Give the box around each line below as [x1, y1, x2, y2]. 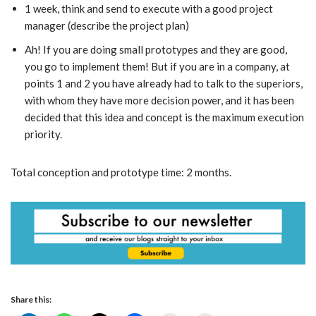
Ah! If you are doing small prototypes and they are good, [25, 43, 287, 56]
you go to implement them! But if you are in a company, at [25, 60, 290, 73]
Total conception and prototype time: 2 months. [11, 166, 231, 179]
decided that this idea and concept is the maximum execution [25, 111, 304, 124]
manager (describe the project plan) [25, 19, 189, 32]
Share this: [11, 294, 51, 305]
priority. [25, 128, 62, 141]
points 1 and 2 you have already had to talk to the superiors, [25, 77, 303, 90]
